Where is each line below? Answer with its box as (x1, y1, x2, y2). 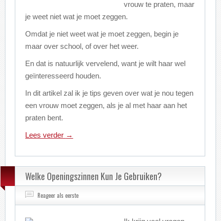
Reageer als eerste (37, 191, 79, 199)
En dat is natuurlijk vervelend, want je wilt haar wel (25, 59, 186, 68)
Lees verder (25, 131, 66, 139)
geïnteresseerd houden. (25, 72, 102, 80)
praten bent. (25, 113, 64, 122)
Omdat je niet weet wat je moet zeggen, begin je (25, 30, 179, 38)
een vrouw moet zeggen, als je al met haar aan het (25, 101, 187, 110)
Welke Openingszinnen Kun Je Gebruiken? (25, 170, 162, 183)
